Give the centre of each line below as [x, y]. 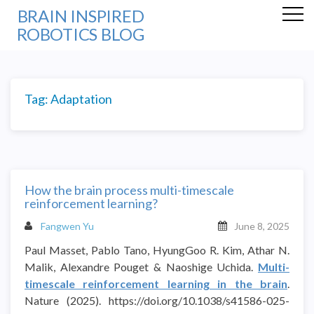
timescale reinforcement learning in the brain [156, 283]
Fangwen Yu [67, 226]
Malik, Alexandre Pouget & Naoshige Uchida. [141, 266]
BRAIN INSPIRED [81, 16]
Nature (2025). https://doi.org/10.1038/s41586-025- [157, 300]
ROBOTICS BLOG [81, 34]
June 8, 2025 [262, 226]
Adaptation [81, 99]
